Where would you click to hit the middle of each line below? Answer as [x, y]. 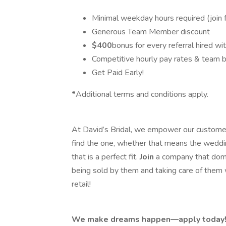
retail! [82, 184]
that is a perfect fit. [106, 157]
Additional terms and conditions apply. [142, 94]
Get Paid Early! [118, 73]
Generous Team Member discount [151, 32]
